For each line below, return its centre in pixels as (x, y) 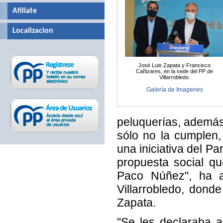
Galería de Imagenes (175, 89)
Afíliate (25, 11)
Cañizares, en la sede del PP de (175, 71)
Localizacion (33, 31)
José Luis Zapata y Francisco (175, 65)
